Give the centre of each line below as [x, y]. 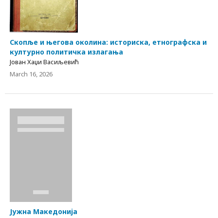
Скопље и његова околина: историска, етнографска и [108, 42]
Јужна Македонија [44, 212]
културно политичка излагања [66, 52]
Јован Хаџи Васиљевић [44, 62]
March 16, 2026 [31, 74]
